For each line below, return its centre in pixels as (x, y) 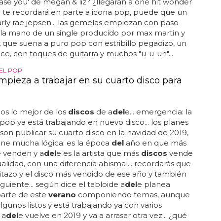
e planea (153, 184)
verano (62, 195)
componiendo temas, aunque (133, 195)
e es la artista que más (98, 153)
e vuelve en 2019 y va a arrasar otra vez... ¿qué (102, 215)
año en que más (155, 143)
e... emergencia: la (158, 112)
